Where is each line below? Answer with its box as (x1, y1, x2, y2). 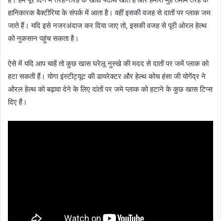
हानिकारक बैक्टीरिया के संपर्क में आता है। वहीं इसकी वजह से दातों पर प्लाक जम (8, 7, 211, 17)
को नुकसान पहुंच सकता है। (8, 33, 79, 43)
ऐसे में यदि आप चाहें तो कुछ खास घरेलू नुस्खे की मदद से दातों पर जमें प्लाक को (8, 58, 209, 68)
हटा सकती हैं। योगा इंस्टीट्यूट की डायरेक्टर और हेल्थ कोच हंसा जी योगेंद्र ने (8, 71, 206, 81)
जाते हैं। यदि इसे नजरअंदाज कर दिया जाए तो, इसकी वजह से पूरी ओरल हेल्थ (8, 20, 207, 30)
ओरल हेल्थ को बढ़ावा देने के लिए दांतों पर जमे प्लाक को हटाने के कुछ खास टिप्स (8, 84, 213, 94)
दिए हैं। (8, 97, 27, 107)
